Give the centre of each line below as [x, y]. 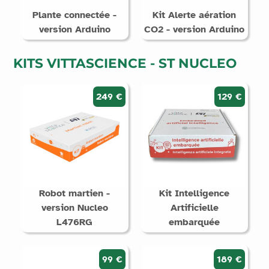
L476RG [75, 222]
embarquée [195, 222]
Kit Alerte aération [195, 15]
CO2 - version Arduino [195, 29]
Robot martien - [75, 193]
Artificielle [194, 207]
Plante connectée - [75, 15]
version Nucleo [74, 207]
